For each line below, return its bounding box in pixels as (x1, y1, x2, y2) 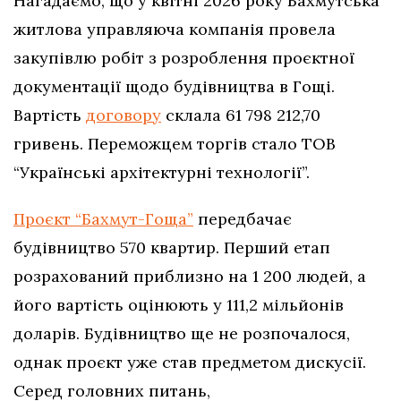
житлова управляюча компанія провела (13, 18, 336, 39)
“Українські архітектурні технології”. (13, 161, 310, 183)
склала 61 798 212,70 (161, 104, 320, 125)
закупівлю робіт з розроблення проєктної (13, 47, 354, 68)
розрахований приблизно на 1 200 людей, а (13, 265, 366, 286)
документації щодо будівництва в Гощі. (13, 75, 335, 97)
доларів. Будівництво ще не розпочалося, (13, 322, 350, 344)
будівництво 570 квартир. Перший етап (13, 236, 330, 258)
